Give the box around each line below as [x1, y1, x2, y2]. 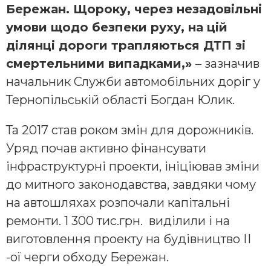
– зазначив [195, 56, 260, 71]
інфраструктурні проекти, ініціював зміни [6, 159, 260, 174]
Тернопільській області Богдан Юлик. [6, 93, 235, 108]
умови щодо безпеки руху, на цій [6, 20, 227, 35]
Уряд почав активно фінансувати [6, 141, 209, 156]
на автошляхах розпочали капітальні [6, 195, 230, 211]
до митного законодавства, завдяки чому [6, 177, 256, 192]
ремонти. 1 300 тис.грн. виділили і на [6, 214, 230, 229]
